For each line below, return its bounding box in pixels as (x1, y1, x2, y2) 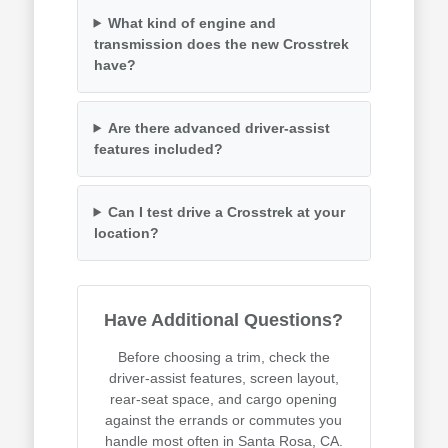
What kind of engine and (108, 14, 277, 31)
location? (93, 224, 159, 241)
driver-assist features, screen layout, (108, 369, 339, 386)
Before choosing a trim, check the (117, 348, 330, 365)
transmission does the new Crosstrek (93, 35, 349, 52)
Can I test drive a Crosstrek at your (108, 203, 346, 220)
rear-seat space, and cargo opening (110, 390, 338, 407)
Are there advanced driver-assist (108, 119, 331, 136)
